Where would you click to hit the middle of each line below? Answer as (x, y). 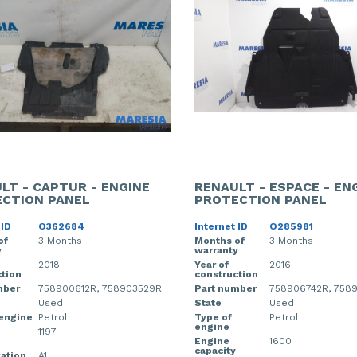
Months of (220, 240)
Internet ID (221, 226)
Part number (226, 288)
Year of (212, 264)
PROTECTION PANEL (261, 199)
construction (226, 274)
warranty (216, 250)
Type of (213, 317)
